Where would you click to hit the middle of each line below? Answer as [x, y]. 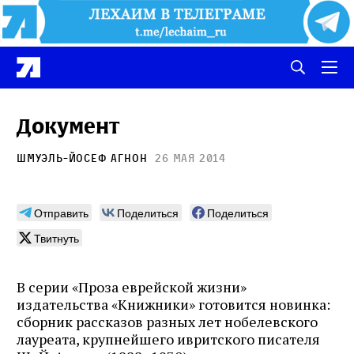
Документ [68, 126]
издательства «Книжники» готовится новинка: [173, 304]
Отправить [61, 212]
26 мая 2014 [191, 157]
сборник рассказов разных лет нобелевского [167, 321]
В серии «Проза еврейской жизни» [132, 286]
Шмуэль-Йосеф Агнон [82, 157]
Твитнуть [56, 237]
